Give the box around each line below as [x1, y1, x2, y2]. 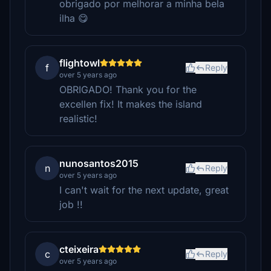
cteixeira [59, 243, 99, 255]
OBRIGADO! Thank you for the [59, 83, 197, 96]
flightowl [59, 57, 100, 69]
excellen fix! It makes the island [59, 98, 202, 110]
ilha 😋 [59, 12, 88, 24]
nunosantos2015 [59, 157, 139, 169]
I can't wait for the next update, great [59, 184, 229, 196]
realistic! [59, 113, 97, 125]
